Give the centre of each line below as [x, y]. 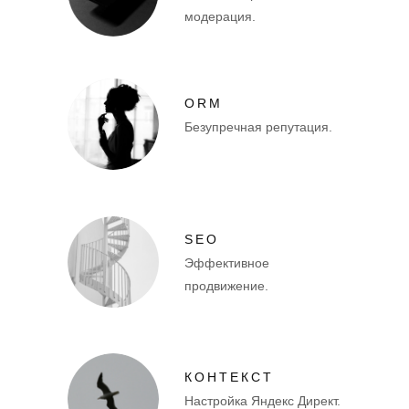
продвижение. [226, 285]
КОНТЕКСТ [229, 377]
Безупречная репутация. [258, 126]
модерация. [220, 16]
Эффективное [227, 262]
